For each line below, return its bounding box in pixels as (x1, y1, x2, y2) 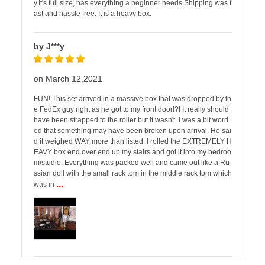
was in (34, 180, 56, 189)
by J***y (34, 41, 64, 51)
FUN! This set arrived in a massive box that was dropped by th (34, 95, 231, 103)
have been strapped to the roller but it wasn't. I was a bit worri (34, 116, 228, 124)
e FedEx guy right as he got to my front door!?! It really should (34, 105, 229, 114)
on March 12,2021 (34, 74, 102, 83)
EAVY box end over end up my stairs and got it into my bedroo (34, 148, 231, 156)
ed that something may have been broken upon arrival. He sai (34, 127, 231, 135)
